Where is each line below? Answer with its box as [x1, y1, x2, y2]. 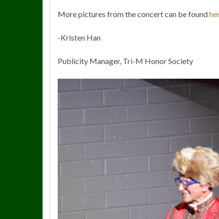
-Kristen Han [58, 33, 101, 42]
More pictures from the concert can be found [58, 9, 209, 19]
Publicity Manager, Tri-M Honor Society [58, 56, 193, 66]
